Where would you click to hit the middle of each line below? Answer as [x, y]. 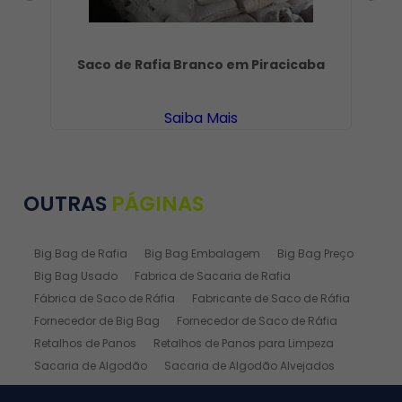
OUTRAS [68, 204]
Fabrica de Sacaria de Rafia [213, 276]
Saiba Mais [201, 118]
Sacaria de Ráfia [82, 388]
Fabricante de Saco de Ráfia [271, 298]
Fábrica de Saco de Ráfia [105, 298]
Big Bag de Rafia [81, 253]
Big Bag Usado [76, 276]
